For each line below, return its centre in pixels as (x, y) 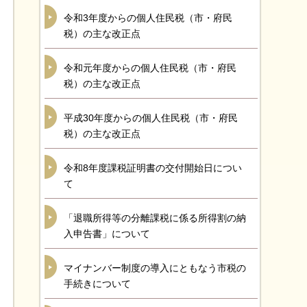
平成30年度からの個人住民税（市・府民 (151, 118)
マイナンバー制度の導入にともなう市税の (155, 268)
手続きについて (97, 284)
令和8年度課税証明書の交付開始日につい (153, 168)
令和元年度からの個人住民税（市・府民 (150, 68)
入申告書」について (107, 234)
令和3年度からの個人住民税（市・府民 (148, 18)
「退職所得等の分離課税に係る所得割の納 (155, 218)
